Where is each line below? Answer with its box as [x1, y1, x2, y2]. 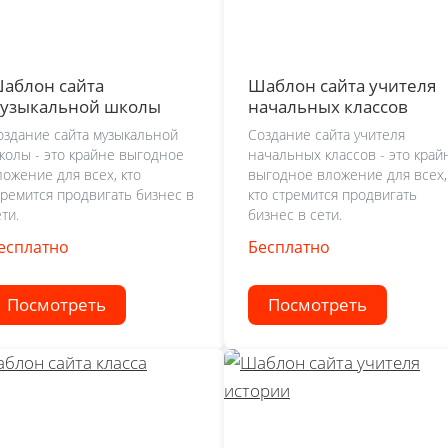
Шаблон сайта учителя [248, 73, 436, 97]
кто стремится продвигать [248, 185, 417, 205]
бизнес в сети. [248, 205, 342, 225]
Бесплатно [248, 236, 330, 259]
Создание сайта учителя [248, 125, 405, 145]
